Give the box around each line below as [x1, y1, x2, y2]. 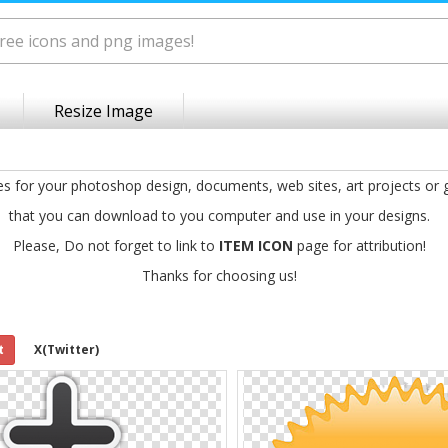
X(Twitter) [34, 341, 99, 358]
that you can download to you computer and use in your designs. [8, 206, 430, 225]
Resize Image [54, 100, 153, 122]
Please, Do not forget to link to [12, 236, 219, 255]
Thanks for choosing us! [141, 266, 297, 285]
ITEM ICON [218, 236, 293, 255]
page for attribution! [292, 236, 426, 255]
